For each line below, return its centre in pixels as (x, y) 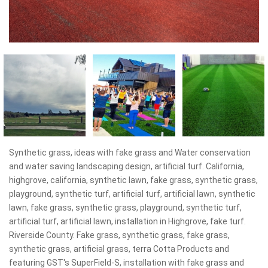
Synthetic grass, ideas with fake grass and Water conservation (130, 152)
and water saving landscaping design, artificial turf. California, (127, 166)
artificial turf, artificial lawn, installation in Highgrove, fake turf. (127, 221)
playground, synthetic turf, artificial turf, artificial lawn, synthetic (132, 194)
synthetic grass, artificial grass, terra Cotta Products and (119, 249)
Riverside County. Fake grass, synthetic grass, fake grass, (119, 235)
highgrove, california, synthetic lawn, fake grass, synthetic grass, (133, 180)
